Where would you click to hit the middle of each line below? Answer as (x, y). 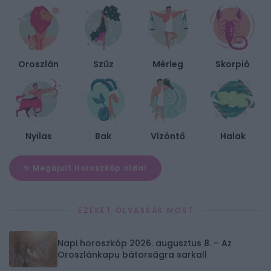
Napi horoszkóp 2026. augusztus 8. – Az (145, 243)
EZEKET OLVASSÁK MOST (136, 211)
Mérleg (168, 64)
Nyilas (38, 136)
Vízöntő (168, 136)
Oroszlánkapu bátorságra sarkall (132, 255)
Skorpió (233, 64)
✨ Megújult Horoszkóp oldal (85, 168)
